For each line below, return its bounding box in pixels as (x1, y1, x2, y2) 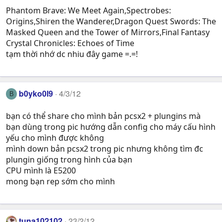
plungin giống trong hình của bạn (6, 154, 132, 165)
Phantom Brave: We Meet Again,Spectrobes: (6, 5, 171, 16)
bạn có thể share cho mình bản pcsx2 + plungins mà (6, 110, 201, 121)
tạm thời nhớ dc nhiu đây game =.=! (6, 49, 138, 60)
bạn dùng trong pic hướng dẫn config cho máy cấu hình (6, 121, 216, 132)
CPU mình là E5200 (6, 165, 76, 176)
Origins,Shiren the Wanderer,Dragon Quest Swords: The (6, 16, 216, 27)
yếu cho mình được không (6, 132, 104, 143)
